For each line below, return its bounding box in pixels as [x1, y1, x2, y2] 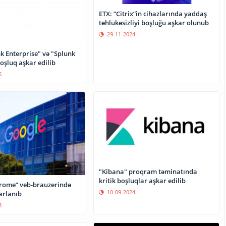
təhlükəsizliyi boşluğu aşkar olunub [99, 18, 209, 28]
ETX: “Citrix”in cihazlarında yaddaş [99, 9, 207, 19]
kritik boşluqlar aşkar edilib [99, 176, 186, 186]
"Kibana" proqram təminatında [99, 167, 198, 177]
